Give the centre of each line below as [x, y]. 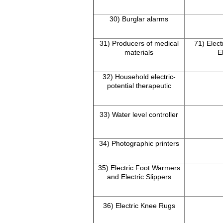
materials [139, 53]
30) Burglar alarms [139, 19]
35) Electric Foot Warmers [139, 168]
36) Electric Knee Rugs [139, 206]
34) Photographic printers [139, 144]
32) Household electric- [139, 77]
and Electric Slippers [139, 177]
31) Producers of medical [139, 44]
